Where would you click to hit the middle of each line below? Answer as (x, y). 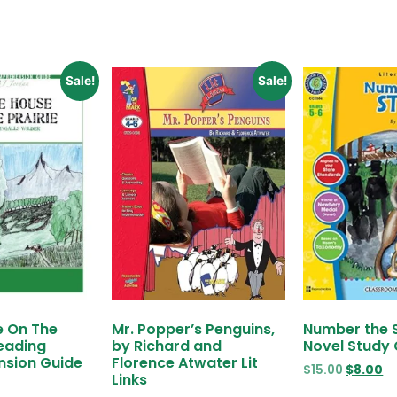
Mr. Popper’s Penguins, (193, 330)
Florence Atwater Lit (184, 363)
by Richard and (166, 346)
